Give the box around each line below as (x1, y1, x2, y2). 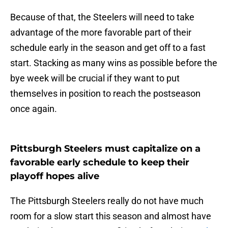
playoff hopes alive (10, 170, 99, 182)
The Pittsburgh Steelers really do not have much (10, 195, 204, 207)
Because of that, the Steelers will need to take (10, 12, 194, 23)
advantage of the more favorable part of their (10, 27, 191, 38)
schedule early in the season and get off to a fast (10, 42, 206, 53)
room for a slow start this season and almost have (10, 211, 211, 222)
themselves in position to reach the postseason (10, 88, 201, 99)
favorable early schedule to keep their (10, 157, 189, 168)
